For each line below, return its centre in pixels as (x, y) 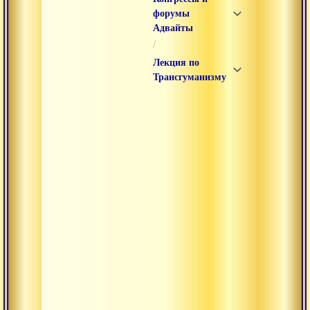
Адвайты (173, 28)
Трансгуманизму (190, 77)
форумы (171, 13)
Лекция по (176, 63)
